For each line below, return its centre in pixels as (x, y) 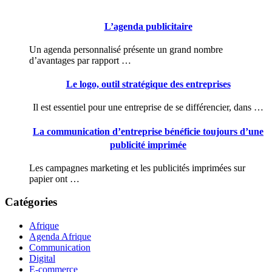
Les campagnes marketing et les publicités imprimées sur (137, 168)
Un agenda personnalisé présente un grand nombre (126, 49)
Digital (42, 259)
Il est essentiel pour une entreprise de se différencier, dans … (148, 107)
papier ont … (54, 178)
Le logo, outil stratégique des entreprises (148, 84)
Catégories (31, 202)
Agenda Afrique (60, 237)
